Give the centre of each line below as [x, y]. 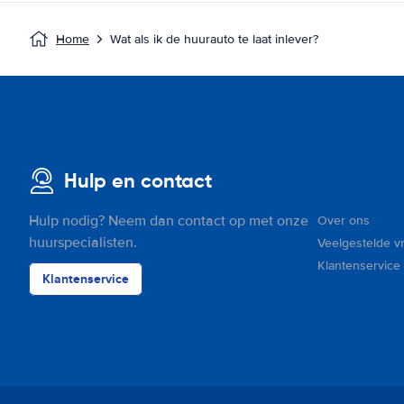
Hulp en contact [138, 181]
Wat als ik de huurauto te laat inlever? [214, 39]
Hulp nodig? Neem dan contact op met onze [169, 221]
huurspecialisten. [83, 243]
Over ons [344, 220]
